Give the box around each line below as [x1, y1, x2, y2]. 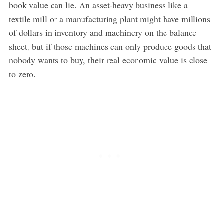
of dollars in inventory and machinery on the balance [8, 26, 196, 38]
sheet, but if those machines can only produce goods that [8, 40, 211, 52]
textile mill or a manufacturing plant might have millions [8, 12, 210, 25]
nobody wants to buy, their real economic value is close [8, 54, 207, 66]
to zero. [8, 67, 36, 80]
